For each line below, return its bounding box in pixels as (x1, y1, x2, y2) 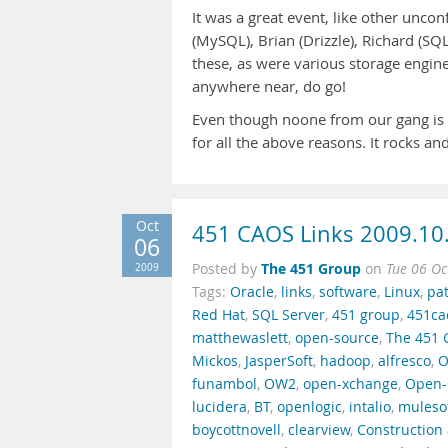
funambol (192, 375, 257, 393)
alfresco (378, 352, 431, 370)
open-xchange (303, 375, 398, 393)
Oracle (230, 283, 274, 301)
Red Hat (192, 306, 245, 324)
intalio (349, 398, 391, 416)
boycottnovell (192, 421, 281, 439)
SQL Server (252, 306, 325, 324)
